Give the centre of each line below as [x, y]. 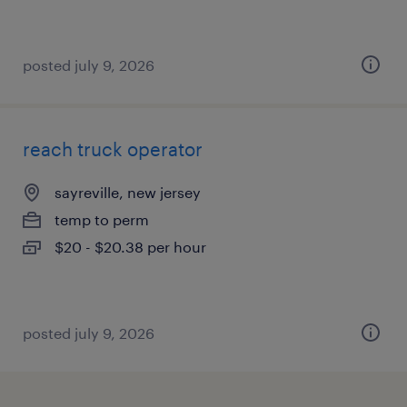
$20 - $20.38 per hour [130, 247]
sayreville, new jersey [128, 192]
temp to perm [102, 219]
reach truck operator [113, 149]
